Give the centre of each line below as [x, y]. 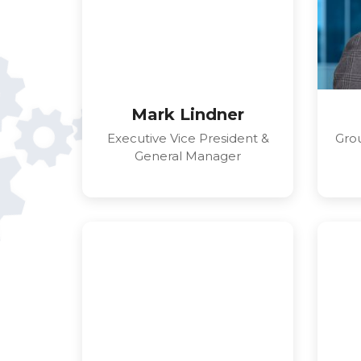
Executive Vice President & [188, 139]
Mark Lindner [188, 115]
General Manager [188, 156]
